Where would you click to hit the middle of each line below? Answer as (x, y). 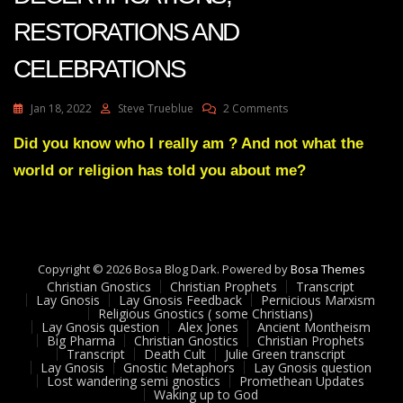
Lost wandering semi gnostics (134, 381)
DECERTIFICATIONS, (336, 193)
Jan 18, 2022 (61, 108)
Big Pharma (81, 340)
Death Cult (175, 354)
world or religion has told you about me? (160, 170)
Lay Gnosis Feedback (180, 300)
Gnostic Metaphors (179, 367)
